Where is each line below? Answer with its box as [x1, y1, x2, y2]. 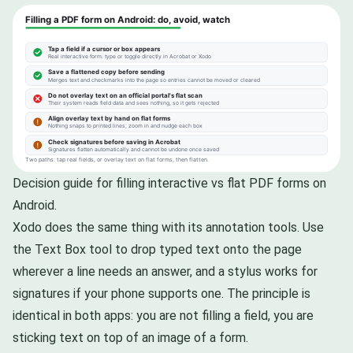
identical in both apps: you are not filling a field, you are [13, 308, 314, 324]
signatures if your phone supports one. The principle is [13, 286, 310, 302]
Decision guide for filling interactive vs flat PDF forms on [13, 176, 326, 191]
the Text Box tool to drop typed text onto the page [13, 242, 302, 258]
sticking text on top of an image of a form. [13, 330, 248, 346]
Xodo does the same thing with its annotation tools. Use [13, 220, 324, 236]
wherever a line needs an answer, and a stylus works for [13, 264, 318, 280]
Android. [13, 198, 57, 214]
